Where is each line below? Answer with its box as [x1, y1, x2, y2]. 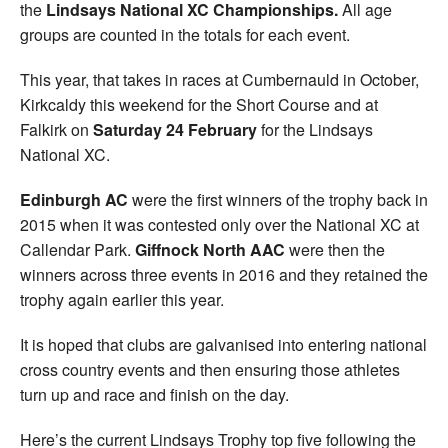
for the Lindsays [257, 117, 373, 141]
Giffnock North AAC [135, 237, 285, 261]
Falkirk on [20, 117, 93, 141]
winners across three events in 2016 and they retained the [20, 262, 428, 286]
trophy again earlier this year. [20, 287, 224, 311]
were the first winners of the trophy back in [128, 187, 428, 211]
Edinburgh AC [20, 187, 128, 211]
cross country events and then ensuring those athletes [20, 357, 400, 381]
